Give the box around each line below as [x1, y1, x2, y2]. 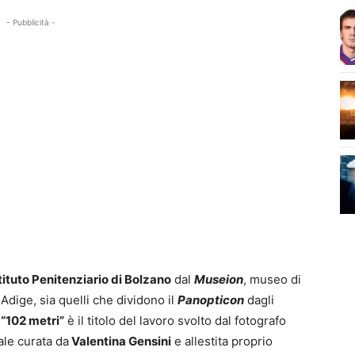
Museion [194, 272, 243, 288]
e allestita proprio [171, 334, 273, 349]
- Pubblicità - [6, 17, 56, 28]
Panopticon [177, 292, 244, 308]
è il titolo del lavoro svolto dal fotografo [64, 313, 286, 329]
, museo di [243, 272, 301, 288]
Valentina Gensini [69, 334, 171, 349]
